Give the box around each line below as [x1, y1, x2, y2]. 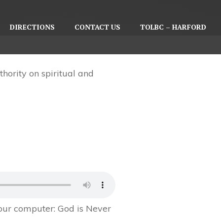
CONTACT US [74, 22, 120, 32]
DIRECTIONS [9, 22, 55, 32]
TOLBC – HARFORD [140, 22, 206, 32]
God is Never [58, 203, 111, 214]
